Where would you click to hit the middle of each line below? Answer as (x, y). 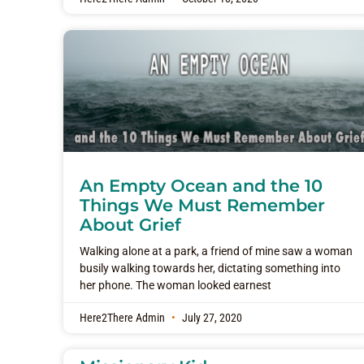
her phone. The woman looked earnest (175, 286)
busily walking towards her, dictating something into (210, 269)
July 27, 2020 (211, 318)
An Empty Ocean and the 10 (201, 186)
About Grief (130, 225)
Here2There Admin (123, 318)
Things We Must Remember (202, 206)
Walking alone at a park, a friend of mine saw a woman (216, 251)
